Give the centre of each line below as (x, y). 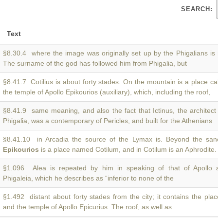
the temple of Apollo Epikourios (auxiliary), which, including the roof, (107, 92)
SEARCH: (197, 9)
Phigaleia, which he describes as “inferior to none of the (88, 178)
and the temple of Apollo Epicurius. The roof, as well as (87, 207)
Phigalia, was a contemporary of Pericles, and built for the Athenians (108, 121)
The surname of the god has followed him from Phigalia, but (95, 63)
